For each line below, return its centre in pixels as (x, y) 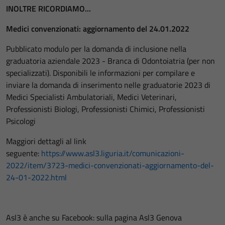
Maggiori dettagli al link (46, 141)
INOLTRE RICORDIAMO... (48, 9)
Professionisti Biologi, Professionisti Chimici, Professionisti (105, 109)
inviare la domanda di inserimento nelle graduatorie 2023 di (108, 85)
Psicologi (21, 121)
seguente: (24, 153)
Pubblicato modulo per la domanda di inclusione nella (96, 49)
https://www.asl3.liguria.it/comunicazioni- (113, 153)
